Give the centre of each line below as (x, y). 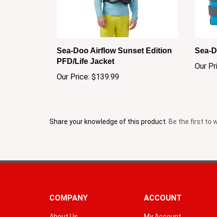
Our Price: (73, 67)
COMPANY (69, 188)
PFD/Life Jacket (85, 52)
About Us (64, 207)
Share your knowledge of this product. (109, 112)
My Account (163, 207)
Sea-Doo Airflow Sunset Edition (114, 41)
